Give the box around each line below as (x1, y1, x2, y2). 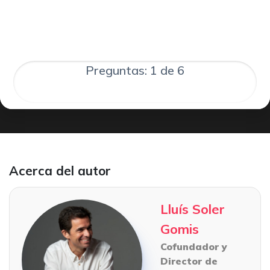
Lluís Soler (160, 201, 225, 218)
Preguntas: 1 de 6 (86, 63, 184, 78)
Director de (160, 255, 218, 268)
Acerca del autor (9, 163, 111, 179)
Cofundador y (160, 240, 227, 253)
